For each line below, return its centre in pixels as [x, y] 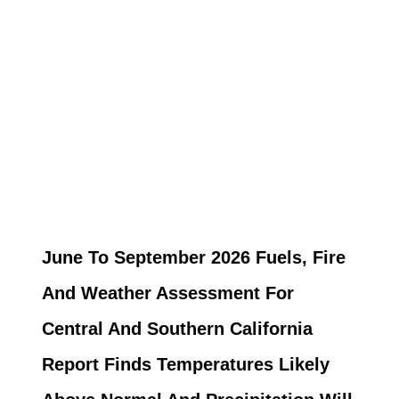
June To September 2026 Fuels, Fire [193, 257]
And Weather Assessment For [167, 293]
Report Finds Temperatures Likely [185, 364]
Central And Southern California [177, 329]
